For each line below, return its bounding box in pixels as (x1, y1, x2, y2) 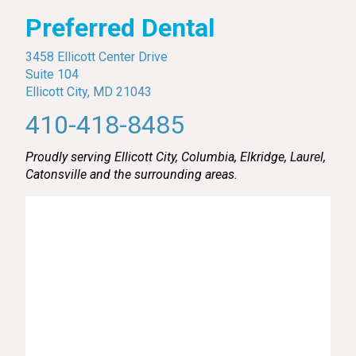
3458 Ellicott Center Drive (25, 49, 168, 65)
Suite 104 (25, 67, 79, 83)
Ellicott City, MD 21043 (25, 84, 152, 100)
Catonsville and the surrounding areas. (25, 167, 238, 183)
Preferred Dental (25, 13, 215, 44)
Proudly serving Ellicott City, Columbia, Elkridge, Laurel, (25, 149, 326, 165)
